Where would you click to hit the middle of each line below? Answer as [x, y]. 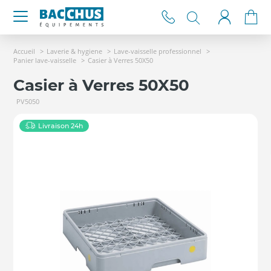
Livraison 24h [60, 126]
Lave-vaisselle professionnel [158, 51]
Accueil [24, 51]
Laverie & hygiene [74, 51]
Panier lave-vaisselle [45, 60]
